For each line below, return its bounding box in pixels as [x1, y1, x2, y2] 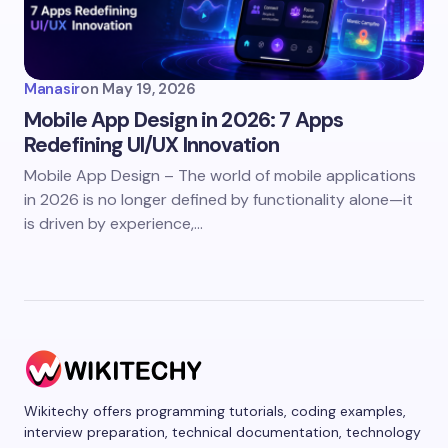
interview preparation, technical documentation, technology [24, 423, 421, 442]
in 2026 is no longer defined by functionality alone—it [24, 189, 413, 210]
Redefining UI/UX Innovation [24, 131, 280, 159]
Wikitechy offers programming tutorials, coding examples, [24, 402, 406, 421]
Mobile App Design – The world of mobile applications [24, 165, 416, 186]
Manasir [24, 79, 80, 99]
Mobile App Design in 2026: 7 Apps [24, 106, 344, 134]
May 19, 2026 [102, 79, 196, 99]
